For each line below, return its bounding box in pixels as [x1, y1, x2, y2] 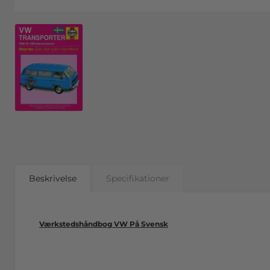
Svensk [141, 219, 168, 228]
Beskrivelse [29, 172, 77, 184]
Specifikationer [106, 172, 169, 184]
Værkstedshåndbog [39, 219, 112, 228]
